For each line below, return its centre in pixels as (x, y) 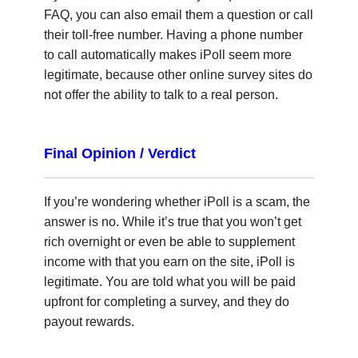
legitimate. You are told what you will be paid (170, 281)
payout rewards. (89, 321)
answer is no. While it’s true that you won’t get (173, 221)
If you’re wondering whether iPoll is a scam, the (177, 201)
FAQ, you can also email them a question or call (179, 14)
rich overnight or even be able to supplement (169, 241)
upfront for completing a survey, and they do (167, 301)
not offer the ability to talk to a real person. (161, 94)
